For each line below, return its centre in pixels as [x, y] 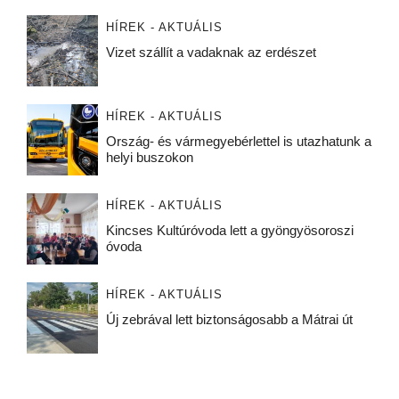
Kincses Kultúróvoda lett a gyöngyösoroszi [229, 231]
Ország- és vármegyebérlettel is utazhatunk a [238, 142]
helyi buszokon [149, 158]
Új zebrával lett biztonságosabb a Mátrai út [229, 320]
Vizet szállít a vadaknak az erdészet [211, 53]
